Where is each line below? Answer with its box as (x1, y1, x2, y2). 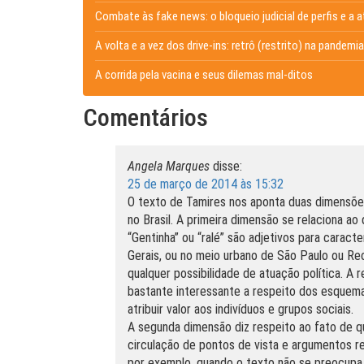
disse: (213, 158, 242, 174)
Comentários (83, 103, 208, 132)
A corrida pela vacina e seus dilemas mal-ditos (95, 67, 313, 82)
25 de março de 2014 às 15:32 (128, 176, 284, 192)
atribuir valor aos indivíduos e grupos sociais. (128, 301, 353, 317)
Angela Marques (128, 158, 210, 174)
